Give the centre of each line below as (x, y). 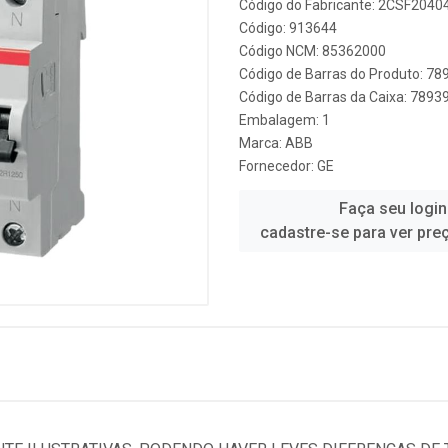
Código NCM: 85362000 (312, 51)
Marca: (262, 143)
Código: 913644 (288, 28)
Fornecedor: (278, 166)
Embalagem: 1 (284, 120)
